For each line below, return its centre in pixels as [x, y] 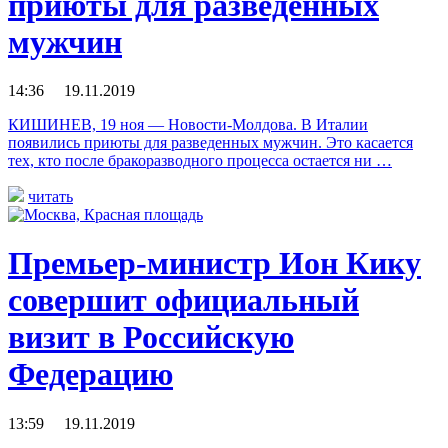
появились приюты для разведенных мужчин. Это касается [210, 142]
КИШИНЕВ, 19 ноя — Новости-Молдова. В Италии [188, 124]
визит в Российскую [151, 337]
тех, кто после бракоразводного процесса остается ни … [200, 160]
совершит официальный [183, 300]
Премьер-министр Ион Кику [214, 263]
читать [50, 196]
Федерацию [90, 374]
